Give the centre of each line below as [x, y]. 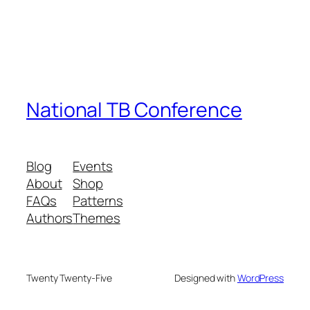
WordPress [260, 278]
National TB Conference [134, 109]
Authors [50, 218]
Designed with [206, 278]
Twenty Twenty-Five [70, 278]
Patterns [98, 201]
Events [93, 166]
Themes [97, 218]
